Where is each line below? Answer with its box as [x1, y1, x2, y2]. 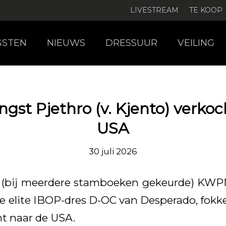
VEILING [178, 37, 214, 48]
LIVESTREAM [130, 6, 179, 15]
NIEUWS [47, 37, 85, 48]
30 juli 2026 [89, 146, 137, 156]
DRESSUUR [105, 37, 157, 48]
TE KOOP [189, 6, 222, 15]
